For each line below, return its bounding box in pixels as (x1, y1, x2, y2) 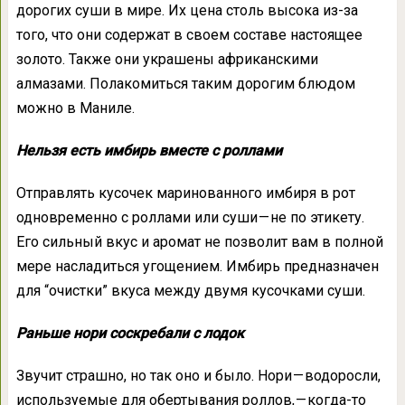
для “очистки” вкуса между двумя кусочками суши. (15, 282, 365, 300)
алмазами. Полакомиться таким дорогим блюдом (15, 75, 355, 93)
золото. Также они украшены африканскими (15, 51, 318, 69)
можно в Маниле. (15, 99, 135, 118)
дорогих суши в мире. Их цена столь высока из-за (15, 2, 358, 20)
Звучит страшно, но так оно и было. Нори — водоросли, (15, 367, 381, 385)
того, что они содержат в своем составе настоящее (15, 26, 363, 44)
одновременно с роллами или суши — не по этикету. (15, 209, 364, 227)
